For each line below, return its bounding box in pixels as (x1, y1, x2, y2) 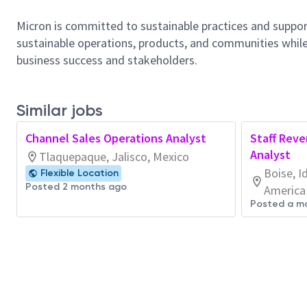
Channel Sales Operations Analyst (25, 130, 206, 146)
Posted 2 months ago (25, 181, 127, 193)
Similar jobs (16, 100, 103, 120)
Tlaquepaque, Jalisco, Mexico (39, 149, 189, 164)
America (264, 182, 306, 198)
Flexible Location (40, 167, 119, 179)
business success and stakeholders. (16, 52, 197, 68)
